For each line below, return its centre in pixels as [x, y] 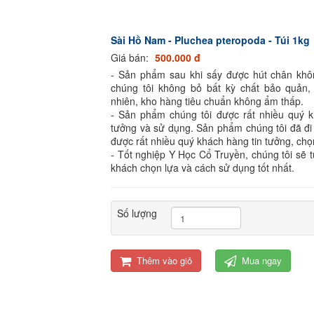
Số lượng [137, 213]
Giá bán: [131, 58]
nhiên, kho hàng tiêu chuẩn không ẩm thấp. [207, 101]
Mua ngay [262, 261]
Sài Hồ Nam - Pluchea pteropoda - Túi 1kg [210, 40]
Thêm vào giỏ [164, 261]
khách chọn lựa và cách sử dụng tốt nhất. [203, 168]
